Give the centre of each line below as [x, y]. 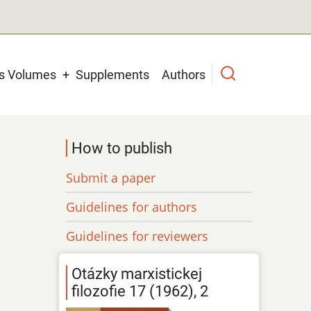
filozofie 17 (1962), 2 [140, 292]
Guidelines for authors [132, 207]
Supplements [112, 74]
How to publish [122, 148]
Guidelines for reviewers [137, 236]
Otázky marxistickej [137, 274]
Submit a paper [111, 177]
